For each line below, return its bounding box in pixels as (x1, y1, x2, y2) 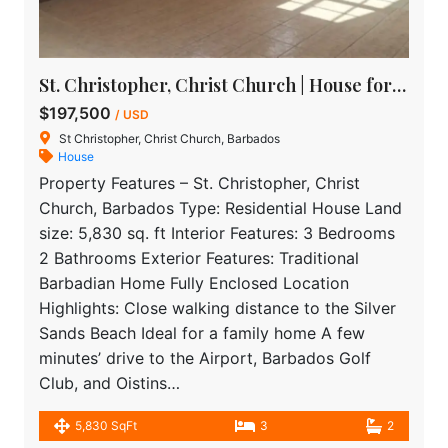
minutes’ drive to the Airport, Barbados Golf (39, 348, 371, 369)
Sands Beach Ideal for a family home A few (39, 323, 365, 344)
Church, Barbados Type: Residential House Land (39, 198, 402, 219)
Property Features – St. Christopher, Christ (39, 173, 360, 194)
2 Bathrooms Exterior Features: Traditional (39, 248, 359, 269)
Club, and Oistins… (39, 373, 180, 394)
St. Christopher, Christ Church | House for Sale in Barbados (392, 73, 406, 98)
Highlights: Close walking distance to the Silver (39, 298, 396, 319)
